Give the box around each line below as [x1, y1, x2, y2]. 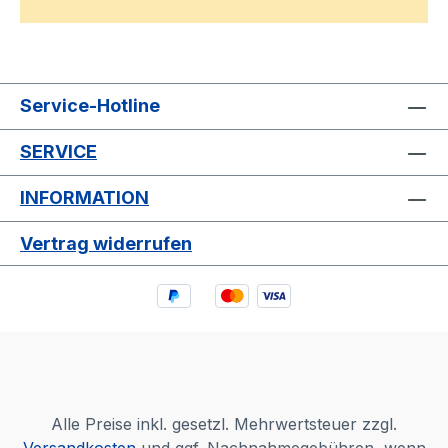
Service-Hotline [20, 95, 160, 117]
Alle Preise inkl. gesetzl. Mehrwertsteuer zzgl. [51, 414, 397, 434]
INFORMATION [20, 187, 149, 209]
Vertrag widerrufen [20, 233, 192, 255]
